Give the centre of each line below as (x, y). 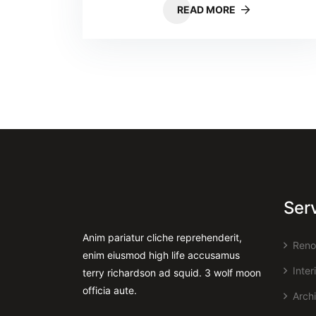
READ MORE (207, 10)
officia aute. (110, 290)
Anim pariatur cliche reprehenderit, (162, 237)
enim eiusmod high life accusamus (161, 255)
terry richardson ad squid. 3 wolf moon (172, 273)
